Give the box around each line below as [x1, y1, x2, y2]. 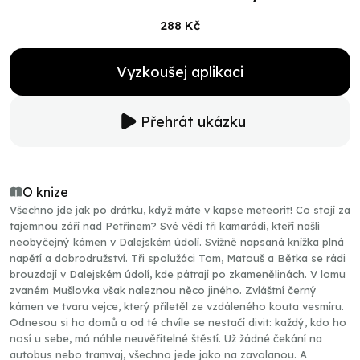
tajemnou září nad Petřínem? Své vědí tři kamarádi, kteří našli [10, 219, 320, 232]
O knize [22, 184, 68, 200]
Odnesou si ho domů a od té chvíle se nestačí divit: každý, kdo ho [10, 316, 346, 329]
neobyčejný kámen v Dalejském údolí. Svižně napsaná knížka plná [10, 235, 344, 248]
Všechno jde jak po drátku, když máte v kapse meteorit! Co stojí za [10, 203, 350, 216]
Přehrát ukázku [140, 112, 246, 131]
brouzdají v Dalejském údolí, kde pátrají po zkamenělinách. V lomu [10, 268, 346, 280]
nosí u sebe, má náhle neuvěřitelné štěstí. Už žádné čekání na [10, 332, 322, 345]
